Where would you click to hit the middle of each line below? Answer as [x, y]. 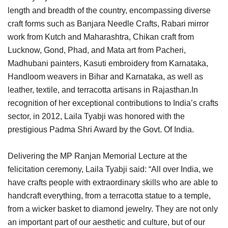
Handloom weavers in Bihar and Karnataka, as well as [105, 77]
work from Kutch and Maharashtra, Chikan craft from [101, 37]
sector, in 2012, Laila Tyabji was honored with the [96, 117]
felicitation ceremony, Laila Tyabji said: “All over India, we [110, 169]
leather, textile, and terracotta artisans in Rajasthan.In [103, 90]
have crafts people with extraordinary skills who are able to [113, 183]
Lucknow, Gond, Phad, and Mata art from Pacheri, [97, 50]
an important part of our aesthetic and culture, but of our [106, 222]
